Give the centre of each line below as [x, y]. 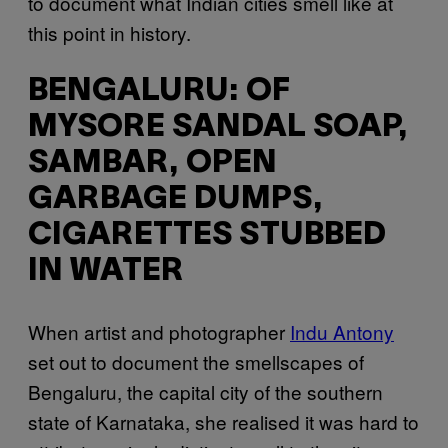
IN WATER [105, 272]
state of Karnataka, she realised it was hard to [223, 421]
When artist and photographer [159, 331]
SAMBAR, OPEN [152, 164]
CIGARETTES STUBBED [207, 236]
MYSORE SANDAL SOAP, [218, 128]
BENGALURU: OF [159, 92]
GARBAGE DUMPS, [175, 200]
